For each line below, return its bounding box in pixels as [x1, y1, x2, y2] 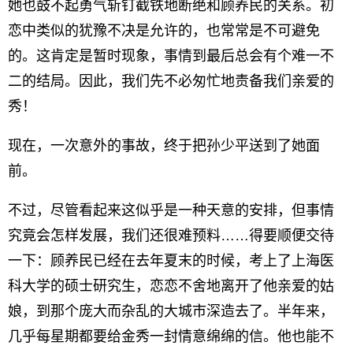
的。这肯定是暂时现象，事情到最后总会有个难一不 [8, 48, 334, 64]
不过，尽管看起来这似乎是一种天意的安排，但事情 [8, 203, 334, 218]
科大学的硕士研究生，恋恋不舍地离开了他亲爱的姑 [8, 278, 334, 294]
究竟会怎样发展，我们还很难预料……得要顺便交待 [8, 228, 334, 243]
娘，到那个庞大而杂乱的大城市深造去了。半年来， [8, 303, 334, 319]
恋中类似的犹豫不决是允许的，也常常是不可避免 [8, 23, 320, 39]
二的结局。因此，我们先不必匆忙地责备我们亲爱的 [8, 73, 334, 89]
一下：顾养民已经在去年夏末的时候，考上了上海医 [8, 253, 334, 269]
